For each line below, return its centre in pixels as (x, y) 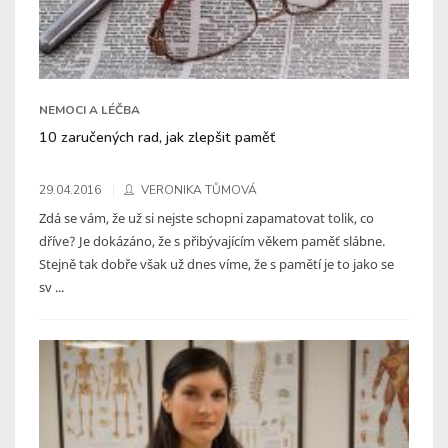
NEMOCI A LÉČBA (89, 109)
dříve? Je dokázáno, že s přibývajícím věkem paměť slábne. (212, 240)
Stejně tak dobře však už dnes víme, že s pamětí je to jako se (216, 263)
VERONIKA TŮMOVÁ (199, 189)
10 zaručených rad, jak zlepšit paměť (157, 136)
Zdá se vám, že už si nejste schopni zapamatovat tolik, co (206, 217)
